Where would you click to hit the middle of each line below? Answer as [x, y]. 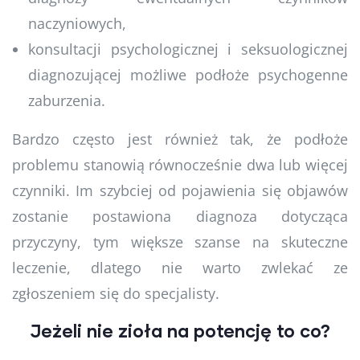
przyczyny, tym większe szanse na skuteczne [180, 241]
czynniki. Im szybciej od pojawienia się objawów [180, 190]
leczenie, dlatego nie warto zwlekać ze [180, 267]
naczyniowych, [77, 23]
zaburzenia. [67, 100]
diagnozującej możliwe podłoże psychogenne [188, 74]
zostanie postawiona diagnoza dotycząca [180, 216]
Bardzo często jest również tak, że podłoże [180, 139]
